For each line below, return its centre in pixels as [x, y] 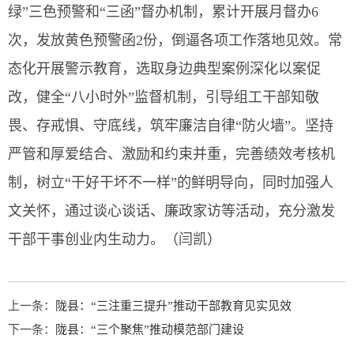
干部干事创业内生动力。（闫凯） [115, 239]
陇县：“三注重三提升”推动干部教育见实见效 [173, 306]
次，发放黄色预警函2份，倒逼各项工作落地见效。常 [175, 40]
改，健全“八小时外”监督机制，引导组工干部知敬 [164, 97]
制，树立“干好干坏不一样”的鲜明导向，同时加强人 [171, 183]
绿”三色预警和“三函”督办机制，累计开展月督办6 [163, 12]
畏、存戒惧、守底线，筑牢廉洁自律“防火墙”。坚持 [171, 126]
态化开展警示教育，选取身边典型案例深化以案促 [164, 69]
